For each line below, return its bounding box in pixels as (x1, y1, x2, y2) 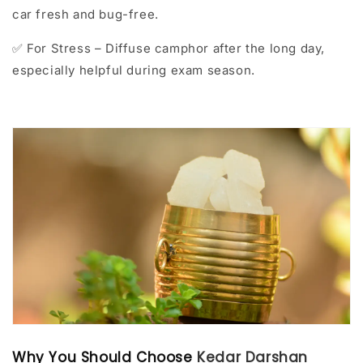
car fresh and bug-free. (12, 6, 159, 22)
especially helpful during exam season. (12, 62, 255, 78)
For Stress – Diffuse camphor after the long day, (23, 40, 326, 56)
